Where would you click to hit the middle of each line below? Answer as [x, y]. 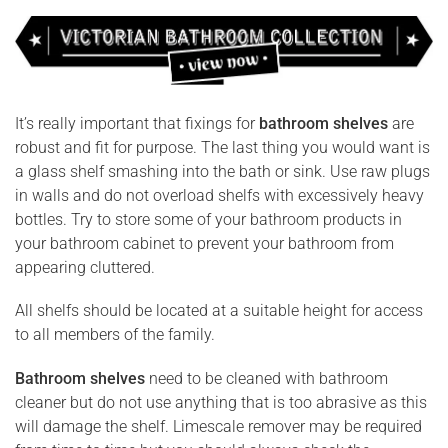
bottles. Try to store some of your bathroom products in [208, 220]
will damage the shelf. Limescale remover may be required [218, 426]
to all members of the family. [115, 335]
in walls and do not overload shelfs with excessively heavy [219, 196]
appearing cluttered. [85, 268]
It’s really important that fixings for [137, 124]
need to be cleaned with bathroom [266, 378]
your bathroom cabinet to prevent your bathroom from [204, 244]
